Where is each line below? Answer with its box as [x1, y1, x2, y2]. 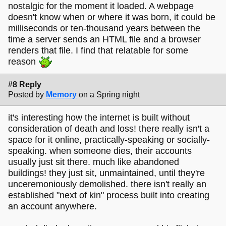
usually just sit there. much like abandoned [8, 156, 179, 167]
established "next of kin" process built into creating [8, 190, 209, 200]
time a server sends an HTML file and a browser [8, 34, 201, 44]
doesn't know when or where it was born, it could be [8, 12, 215, 22]
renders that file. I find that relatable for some [8, 45, 188, 55]
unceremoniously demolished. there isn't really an [8, 179, 206, 189]
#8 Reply [8, 80, 41, 89]
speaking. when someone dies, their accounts [8, 145, 192, 156]
